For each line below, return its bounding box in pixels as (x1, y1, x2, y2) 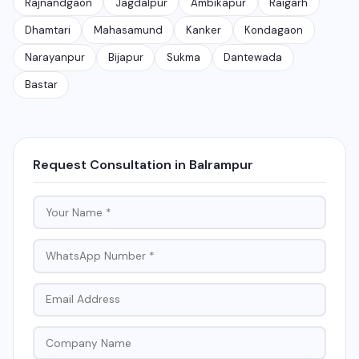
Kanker (185, 23, 221, 38)
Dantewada (224, 50, 283, 65)
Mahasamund (93, 23, 163, 38)
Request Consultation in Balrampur (33, 155, 253, 173)
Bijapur (107, 50, 143, 65)
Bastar (24, 78, 58, 92)
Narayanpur (24, 50, 85, 65)
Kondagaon (244, 23, 304, 38)
